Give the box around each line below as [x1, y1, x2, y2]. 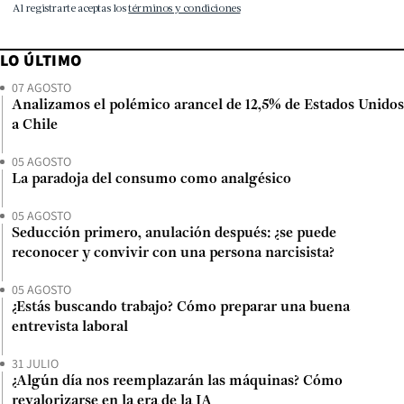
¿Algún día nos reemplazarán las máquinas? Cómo [12, 374, 343, 390]
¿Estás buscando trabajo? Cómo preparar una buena [12, 300, 350, 316]
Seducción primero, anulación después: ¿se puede [12, 226, 336, 242]
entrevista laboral [12, 320, 128, 335]
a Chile [12, 118, 58, 133]
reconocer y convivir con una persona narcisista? [12, 246, 335, 262]
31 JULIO [12, 355, 59, 372]
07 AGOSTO [12, 79, 71, 96]
